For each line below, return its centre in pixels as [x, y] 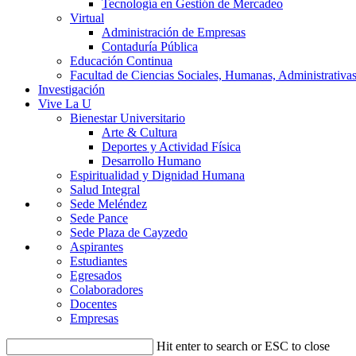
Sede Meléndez [108, 204]
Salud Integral [105, 190]
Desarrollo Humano [151, 161]
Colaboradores [106, 290]
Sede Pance [99, 218]
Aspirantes [97, 247]
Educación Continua [121, 61]
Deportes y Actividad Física [171, 147]
